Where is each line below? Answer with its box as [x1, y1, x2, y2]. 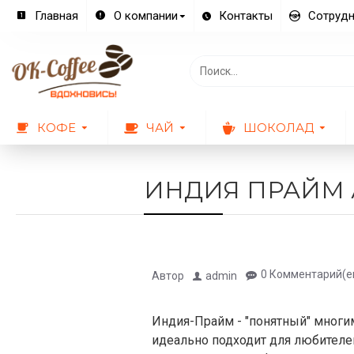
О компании [114, 9, 178, 23]
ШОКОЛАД [243, 119, 314, 135]
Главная [35, 9, 78, 23]
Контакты [219, 9, 273, 23]
